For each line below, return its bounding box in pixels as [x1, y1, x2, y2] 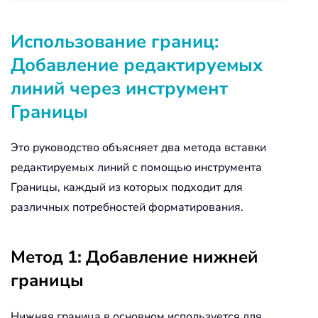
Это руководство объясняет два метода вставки [11, 139, 266, 155]
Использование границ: [11, 28, 219, 54]
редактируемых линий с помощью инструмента [11, 159, 262, 175]
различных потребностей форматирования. [11, 199, 243, 215]
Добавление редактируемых [11, 52, 263, 77]
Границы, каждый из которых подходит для [11, 179, 243, 195]
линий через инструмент [11, 75, 228, 101]
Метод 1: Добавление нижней [11, 245, 258, 268]
